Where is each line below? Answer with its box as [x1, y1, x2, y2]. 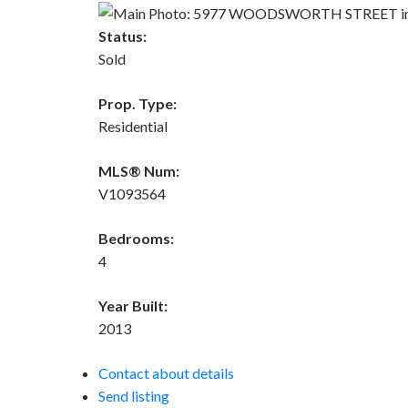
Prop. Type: [97, 94, 177, 112]
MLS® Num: [97, 161, 179, 179]
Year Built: [97, 296, 168, 314]
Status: [97, 26, 147, 45]
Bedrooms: [97, 229, 174, 247]
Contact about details [97, 363, 234, 382]
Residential [97, 117, 168, 135]
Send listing [97, 386, 169, 404]
